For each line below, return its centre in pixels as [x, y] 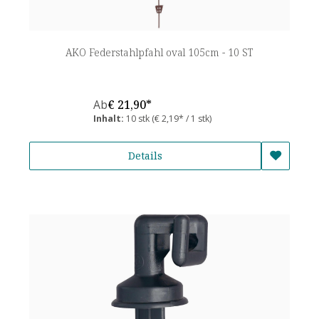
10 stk [139, 118]
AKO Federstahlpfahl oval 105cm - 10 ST [159, 52]
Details [145, 156]
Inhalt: [110, 118]
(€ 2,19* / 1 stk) [182, 118]
